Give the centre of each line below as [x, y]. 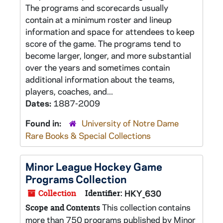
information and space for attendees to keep [110, 31]
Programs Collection [76, 179]
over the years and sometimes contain [98, 67]
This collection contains [145, 207]
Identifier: [104, 193]
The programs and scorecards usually [97, 7]
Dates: [39, 103]
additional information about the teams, [100, 79]
